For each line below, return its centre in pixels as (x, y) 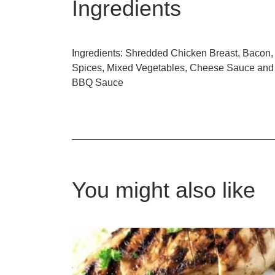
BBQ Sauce (98, 83)
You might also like (164, 190)
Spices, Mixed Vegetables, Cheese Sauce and (173, 68)
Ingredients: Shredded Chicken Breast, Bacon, (172, 53)
